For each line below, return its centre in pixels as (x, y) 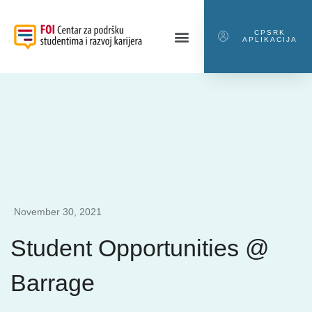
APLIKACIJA (270, 39)
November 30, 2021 (58, 211)
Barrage (53, 282)
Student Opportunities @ (140, 248)
